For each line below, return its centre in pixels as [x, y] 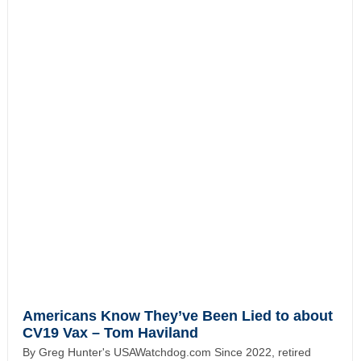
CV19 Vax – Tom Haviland [110, 332]
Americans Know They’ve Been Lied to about [177, 315]
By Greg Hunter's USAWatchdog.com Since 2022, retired [166, 352]
